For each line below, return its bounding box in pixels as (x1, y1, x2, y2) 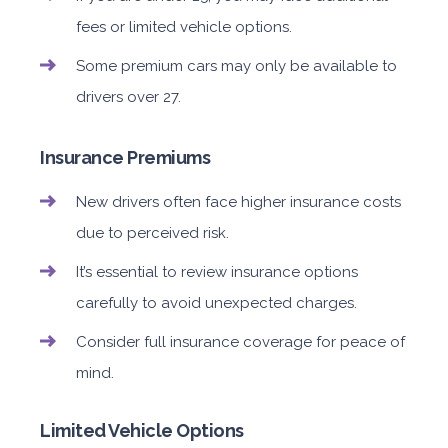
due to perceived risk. (76, 224, 229, 242)
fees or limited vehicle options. (76, 18, 292, 36)
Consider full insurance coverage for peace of (76, 333, 405, 351)
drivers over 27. (76, 88, 181, 106)
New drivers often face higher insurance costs (76, 193, 401, 211)
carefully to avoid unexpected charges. (76, 294, 357, 312)
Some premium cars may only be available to (76, 57, 397, 75)
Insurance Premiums (40, 147, 210, 168)
